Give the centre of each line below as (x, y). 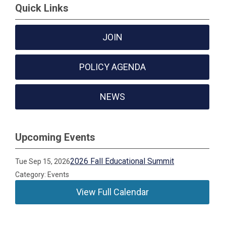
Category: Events (42, 175)
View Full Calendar (112, 192)
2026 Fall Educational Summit (122, 161)
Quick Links (42, 8)
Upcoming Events (55, 137)
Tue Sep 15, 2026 (43, 161)
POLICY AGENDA (112, 67)
